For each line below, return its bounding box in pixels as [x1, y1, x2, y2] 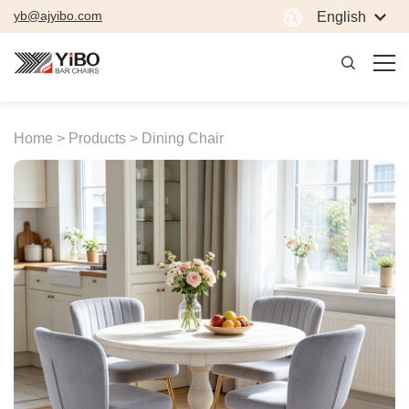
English [317, 8, 366, 25]
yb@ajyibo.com [14, 8, 102, 23]
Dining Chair [142, 131, 224, 147]
